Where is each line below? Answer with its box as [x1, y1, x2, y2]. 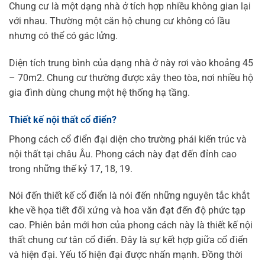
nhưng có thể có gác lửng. [9, 30, 120, 41]
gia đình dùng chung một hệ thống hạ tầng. [9, 86, 190, 98]
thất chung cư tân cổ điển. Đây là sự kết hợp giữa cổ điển [9, 234, 248, 246]
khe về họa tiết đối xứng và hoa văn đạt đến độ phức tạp [9, 205, 245, 216]
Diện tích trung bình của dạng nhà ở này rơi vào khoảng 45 [9, 57, 253, 69]
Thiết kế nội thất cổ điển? [9, 114, 119, 125]
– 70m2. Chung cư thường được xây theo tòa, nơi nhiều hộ [9, 72, 253, 83]
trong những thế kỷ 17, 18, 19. [9, 163, 135, 174]
